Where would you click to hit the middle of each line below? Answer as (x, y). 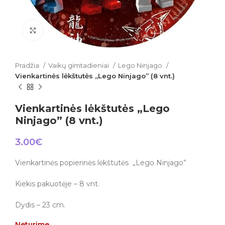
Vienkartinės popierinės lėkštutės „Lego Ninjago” (101, 163)
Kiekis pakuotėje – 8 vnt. (57, 184)
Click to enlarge (70, 30)
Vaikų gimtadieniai (79, 65)
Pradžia (28, 65)
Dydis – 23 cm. (40, 205)
